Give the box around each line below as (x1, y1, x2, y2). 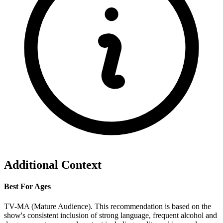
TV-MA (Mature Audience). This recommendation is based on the (4, 202, 211, 211)
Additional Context (4, 158, 102, 171)
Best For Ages (4, 182, 51, 191)
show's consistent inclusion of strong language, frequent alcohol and (4, 211, 217, 220)
